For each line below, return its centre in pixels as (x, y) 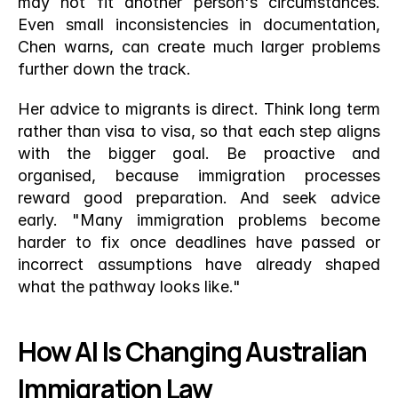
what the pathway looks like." (129, 287)
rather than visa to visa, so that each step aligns (199, 131)
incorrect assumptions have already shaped (199, 264)
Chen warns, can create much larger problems (199, 47)
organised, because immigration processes (199, 175)
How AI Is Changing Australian (193, 351)
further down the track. (104, 69)
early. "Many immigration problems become (199, 220)
